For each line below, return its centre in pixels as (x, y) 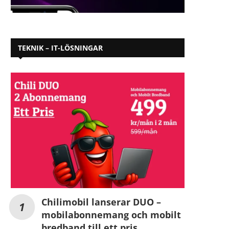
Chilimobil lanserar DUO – (101, 202)
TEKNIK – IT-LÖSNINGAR (60, 48)
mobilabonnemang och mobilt (111, 215)
